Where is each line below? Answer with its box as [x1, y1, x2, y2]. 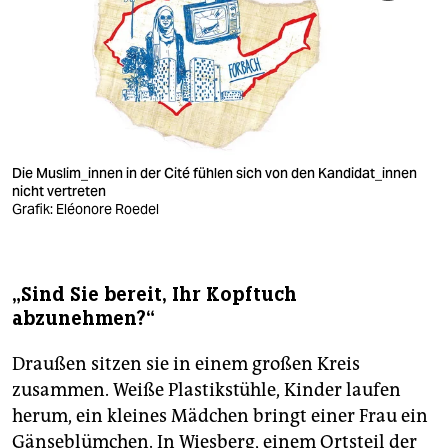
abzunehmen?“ [12, 305, 155, 331]
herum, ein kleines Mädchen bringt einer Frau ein [12, 404, 428, 427]
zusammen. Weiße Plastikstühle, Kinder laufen [12, 378, 401, 401]
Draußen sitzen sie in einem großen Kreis [12, 352, 360, 375]
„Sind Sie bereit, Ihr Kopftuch [12, 281, 297, 307]
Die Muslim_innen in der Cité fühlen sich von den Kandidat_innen [12, 163, 417, 182]
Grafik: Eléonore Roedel [12, 199, 159, 218]
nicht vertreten [12, 181, 109, 200]
